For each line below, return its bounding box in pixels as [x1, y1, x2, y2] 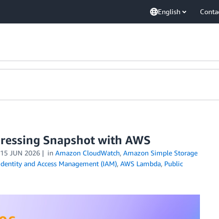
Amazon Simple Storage [123, 149, 197, 157]
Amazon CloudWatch [55, 149, 120, 157]
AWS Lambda [120, 159, 161, 168]
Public [164, 159, 183, 168]
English [158, 7, 180, 16]
